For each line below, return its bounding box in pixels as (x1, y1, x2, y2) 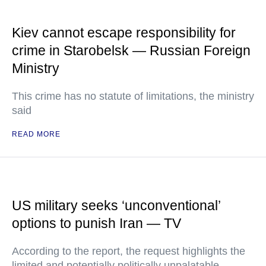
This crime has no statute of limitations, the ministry (12, 90, 254, 102)
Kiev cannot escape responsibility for (12, 25, 236, 40)
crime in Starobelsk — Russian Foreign (12, 43, 251, 58)
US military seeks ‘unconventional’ (12, 198, 220, 213)
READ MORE (12, 130, 61, 138)
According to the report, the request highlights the (12, 245, 245, 257)
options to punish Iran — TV (12, 216, 181, 231)
